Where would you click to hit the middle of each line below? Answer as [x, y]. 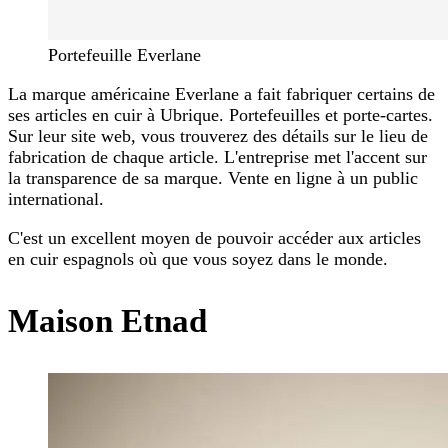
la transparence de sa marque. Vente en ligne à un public [213, 178]
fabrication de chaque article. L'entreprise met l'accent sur [217, 157]
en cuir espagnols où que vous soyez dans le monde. [198, 259]
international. [56, 199]
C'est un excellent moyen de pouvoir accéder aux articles [214, 238]
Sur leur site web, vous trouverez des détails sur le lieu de [218, 136]
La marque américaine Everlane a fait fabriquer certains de [221, 94]
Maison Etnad [107, 321]
